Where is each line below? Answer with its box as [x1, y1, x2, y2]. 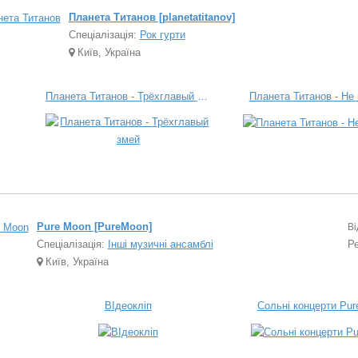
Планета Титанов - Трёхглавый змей [197, 90, 208, 102]
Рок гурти [139, 29, 185, 41]
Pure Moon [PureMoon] [36, 221, 152, 233]
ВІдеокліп [104, 300, 152, 312]
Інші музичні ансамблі [107, 238, 213, 250]
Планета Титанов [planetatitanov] [68, 11, 235, 23]
